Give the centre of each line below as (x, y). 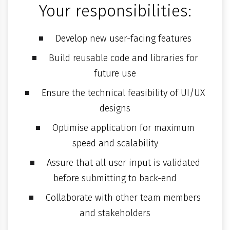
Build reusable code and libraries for (123, 58)
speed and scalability (115, 143)
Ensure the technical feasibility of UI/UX (123, 93)
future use (115, 73)
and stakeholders (115, 213)
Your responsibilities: (115, 11)
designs (115, 108)
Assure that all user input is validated (123, 163)
